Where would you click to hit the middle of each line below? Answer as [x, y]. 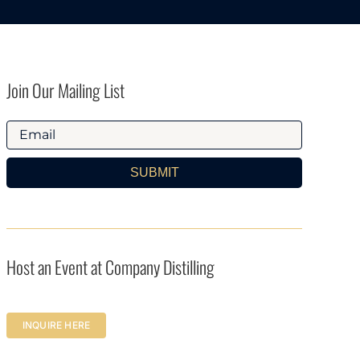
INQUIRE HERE [56, 325]
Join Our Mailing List [65, 90]
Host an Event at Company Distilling [110, 266]
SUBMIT [154, 172]
